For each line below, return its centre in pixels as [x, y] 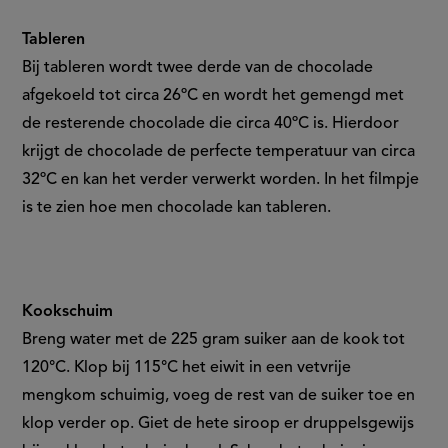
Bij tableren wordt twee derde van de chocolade [198, 68]
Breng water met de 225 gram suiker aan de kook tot [214, 340]
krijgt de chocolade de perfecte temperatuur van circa [219, 152]
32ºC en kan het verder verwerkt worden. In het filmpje [221, 180]
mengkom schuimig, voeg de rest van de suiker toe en [219, 396]
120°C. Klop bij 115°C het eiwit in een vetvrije [187, 368]
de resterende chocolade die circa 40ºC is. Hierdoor [211, 124]
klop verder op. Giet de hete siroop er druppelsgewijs [218, 424]
